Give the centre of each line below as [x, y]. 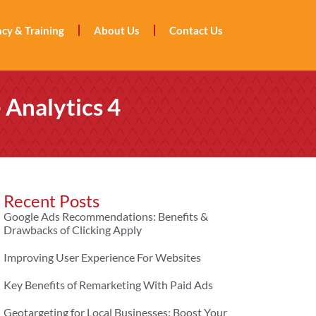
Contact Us [196, 30]
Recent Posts [52, 201]
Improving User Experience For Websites [103, 257]
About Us [117, 30]
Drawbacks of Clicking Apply [73, 230]
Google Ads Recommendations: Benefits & [106, 216]
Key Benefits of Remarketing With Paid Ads [109, 285]
